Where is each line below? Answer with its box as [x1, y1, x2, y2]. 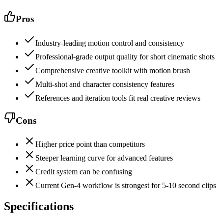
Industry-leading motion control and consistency [35, 39, 184, 47]
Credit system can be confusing [35, 167, 132, 176]
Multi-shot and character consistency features [35, 80, 174, 88]
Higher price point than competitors [35, 140, 145, 149]
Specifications [4, 200, 74, 213]
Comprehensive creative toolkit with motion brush [35, 66, 190, 75]
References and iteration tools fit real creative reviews [35, 94, 200, 102]
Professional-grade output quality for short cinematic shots [35, 53, 215, 61]
